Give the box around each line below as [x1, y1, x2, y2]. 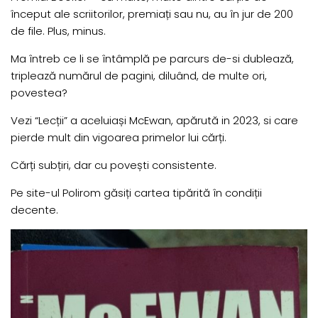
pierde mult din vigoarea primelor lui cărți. [11, 130, 226, 146]
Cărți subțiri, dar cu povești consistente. [11, 158, 216, 173]
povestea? [11, 85, 67, 101]
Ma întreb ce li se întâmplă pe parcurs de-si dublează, [11, 51, 294, 67]
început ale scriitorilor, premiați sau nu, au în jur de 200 [11, 6, 293, 22]
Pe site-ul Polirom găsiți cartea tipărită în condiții [11, 185, 262, 201]
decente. [11, 202, 58, 218]
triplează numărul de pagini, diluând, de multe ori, [11, 68, 267, 84]
